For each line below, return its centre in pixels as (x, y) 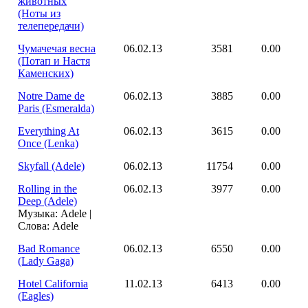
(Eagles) (36, 296)
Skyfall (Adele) (51, 166)
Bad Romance (49, 249)
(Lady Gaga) (46, 261)
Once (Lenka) (48, 143)
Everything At (48, 131)
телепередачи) (51, 26)
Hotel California (53, 284)
